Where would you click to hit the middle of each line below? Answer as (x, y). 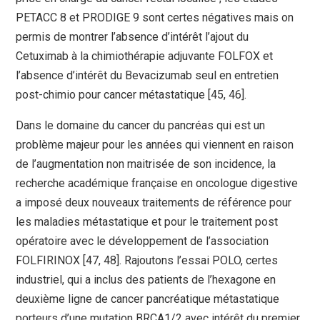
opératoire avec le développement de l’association (142, 241)
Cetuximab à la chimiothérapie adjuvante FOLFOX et (145, 56)
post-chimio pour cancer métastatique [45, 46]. (131, 95)
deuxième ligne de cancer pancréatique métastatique (148, 299)
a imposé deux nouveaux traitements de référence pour (154, 203)
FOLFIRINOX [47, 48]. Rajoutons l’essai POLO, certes (147, 261)
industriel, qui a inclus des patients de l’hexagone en (146, 280)
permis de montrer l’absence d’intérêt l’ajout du (132, 37)
